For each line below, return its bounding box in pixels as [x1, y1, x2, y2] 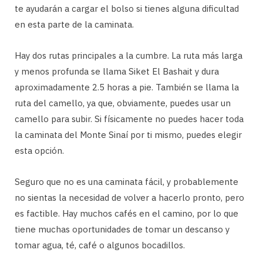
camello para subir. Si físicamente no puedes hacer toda [15, 113, 244, 125]
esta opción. [15, 145, 64, 157]
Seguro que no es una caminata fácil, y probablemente [15, 176, 238, 188]
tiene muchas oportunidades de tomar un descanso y [15, 224, 230, 235]
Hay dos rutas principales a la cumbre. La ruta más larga [15, 50, 242, 62]
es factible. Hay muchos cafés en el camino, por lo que [15, 208, 238, 220]
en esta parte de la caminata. [15, 19, 134, 31]
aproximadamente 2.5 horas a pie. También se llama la [15, 82, 239, 93]
